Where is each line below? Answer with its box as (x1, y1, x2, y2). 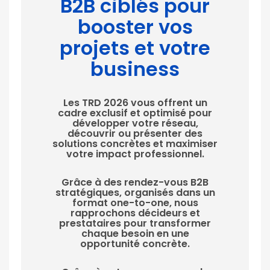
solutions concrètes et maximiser (52, 137, 218, 151)
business (90, 55, 180, 83)
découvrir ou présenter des (67, 127, 202, 140)
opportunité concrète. (80, 237, 190, 251)
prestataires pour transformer (59, 216, 211, 230)
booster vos (77, 13, 193, 40)
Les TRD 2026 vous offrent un (63, 96, 207, 110)
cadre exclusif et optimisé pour (58, 106, 212, 120)
